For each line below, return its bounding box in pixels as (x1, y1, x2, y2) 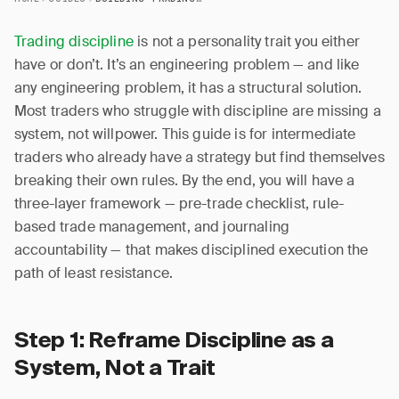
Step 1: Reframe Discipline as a (14, 330, 334, 352)
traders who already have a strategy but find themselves (14, 148, 385, 167)
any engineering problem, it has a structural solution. (14, 78, 362, 97)
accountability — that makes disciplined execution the (14, 240, 369, 259)
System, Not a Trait (14, 358, 216, 379)
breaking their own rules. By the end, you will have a (14, 171, 355, 190)
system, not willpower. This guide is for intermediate (14, 125, 356, 143)
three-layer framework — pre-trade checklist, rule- (14, 194, 345, 213)
